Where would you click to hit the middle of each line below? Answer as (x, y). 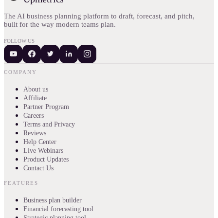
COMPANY (20, 72)
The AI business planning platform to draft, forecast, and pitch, (99, 16)
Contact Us (38, 168)
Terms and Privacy (49, 124)
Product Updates (46, 159)
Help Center (40, 142)
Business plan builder (53, 200)
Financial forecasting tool (58, 209)
